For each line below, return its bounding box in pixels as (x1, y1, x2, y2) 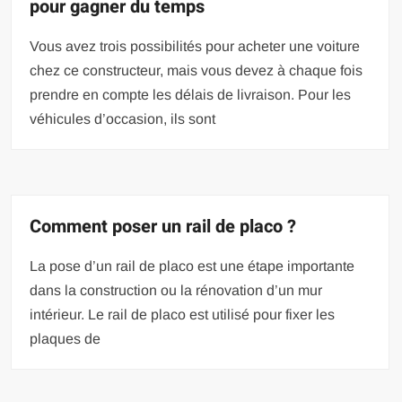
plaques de (30, 330, 101, 346)
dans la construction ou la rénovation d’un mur (30, 282, 323, 298)
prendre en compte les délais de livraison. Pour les (30, 86, 352, 102)
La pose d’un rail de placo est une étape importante (30, 258, 355, 274)
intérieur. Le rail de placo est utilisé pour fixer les (30, 306, 336, 322)
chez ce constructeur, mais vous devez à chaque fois (30, 62, 363, 78)
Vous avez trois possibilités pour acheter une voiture (30, 38, 361, 54)
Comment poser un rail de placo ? (30, 213, 297, 240)
